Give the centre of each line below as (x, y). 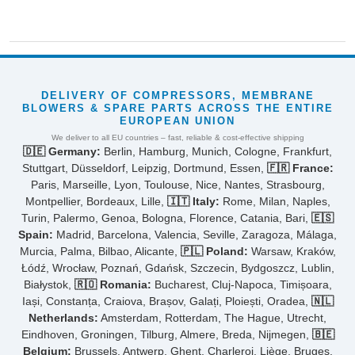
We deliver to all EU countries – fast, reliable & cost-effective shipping (177, 137)
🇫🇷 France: (300, 168)
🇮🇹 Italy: (193, 201)
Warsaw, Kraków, (292, 251)
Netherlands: (63, 317)
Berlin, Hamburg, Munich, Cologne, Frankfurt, (216, 151)
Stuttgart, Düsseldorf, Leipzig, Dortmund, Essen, (144, 168)
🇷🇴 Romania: (113, 284)
